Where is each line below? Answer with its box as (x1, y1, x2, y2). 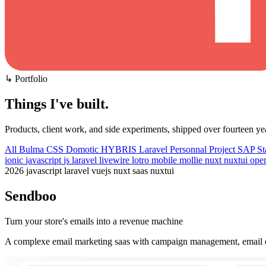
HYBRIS (101, 144, 139, 154)
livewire (99, 154, 132, 165)
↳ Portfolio (5, 74, 47, 84)
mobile (151, 154, 179, 165)
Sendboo (5, 188, 56, 204)
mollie (179, 154, 205, 165)
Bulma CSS (19, 144, 66, 154)
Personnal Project (170, 144, 237, 154)
